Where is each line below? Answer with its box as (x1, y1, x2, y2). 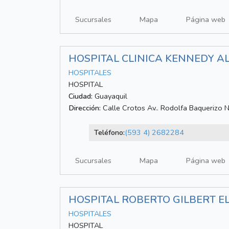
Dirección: (68, 103, 101, 113)
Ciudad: (68, 91, 93, 102)
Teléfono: (94, 127, 125, 138)
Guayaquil (93, 91, 127, 102)
